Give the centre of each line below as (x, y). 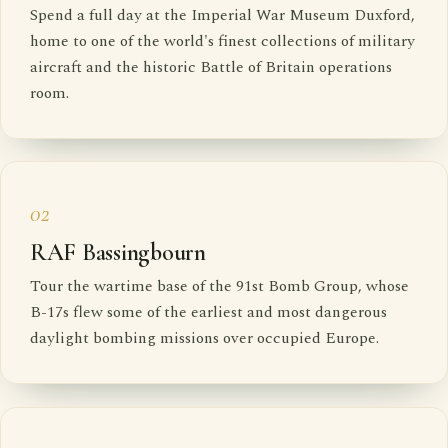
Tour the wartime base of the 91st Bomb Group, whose (219, 286)
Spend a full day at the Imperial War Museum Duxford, (222, 14)
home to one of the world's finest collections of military (222, 40)
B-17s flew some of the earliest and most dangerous (208, 312)
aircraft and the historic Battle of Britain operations (210, 66)
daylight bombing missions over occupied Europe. (204, 338)
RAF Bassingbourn (117, 253)
